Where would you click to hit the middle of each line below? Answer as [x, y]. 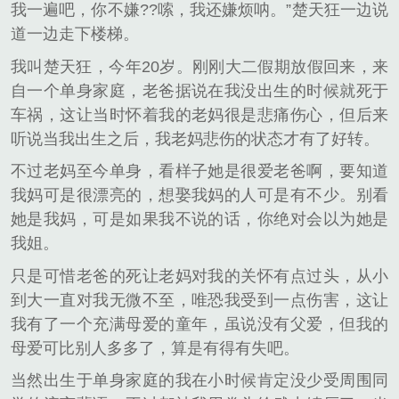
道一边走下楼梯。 [75, 34]
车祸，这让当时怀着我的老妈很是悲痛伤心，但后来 [199, 114]
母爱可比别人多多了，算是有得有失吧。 [155, 348]
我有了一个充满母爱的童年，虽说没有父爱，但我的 [199, 324]
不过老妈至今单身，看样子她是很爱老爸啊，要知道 [199, 171]
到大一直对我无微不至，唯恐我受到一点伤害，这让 [199, 300]
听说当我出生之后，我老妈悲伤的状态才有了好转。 [195, 138]
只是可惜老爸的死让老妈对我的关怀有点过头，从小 [199, 276]
